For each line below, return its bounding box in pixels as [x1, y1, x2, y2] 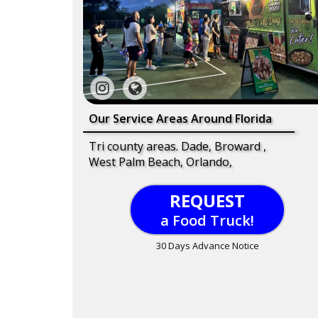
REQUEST [170, 188, 245, 212]
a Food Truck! [160, 210, 254, 230]
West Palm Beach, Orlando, [89, 153, 232, 170]
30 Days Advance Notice [155, 238, 259, 252]
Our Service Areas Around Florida [89, 110, 272, 126]
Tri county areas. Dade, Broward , [89, 138, 266, 154]
